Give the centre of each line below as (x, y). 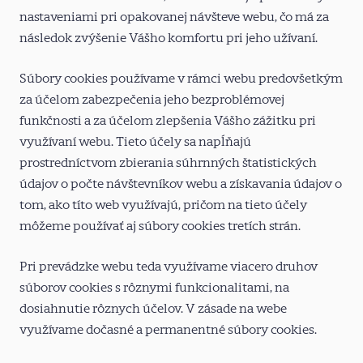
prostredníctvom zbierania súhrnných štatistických (168, 162)
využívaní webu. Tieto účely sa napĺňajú (135, 141)
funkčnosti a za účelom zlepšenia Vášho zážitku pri (168, 120)
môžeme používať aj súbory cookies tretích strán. (160, 226)
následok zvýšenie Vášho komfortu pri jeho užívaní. (169, 38)
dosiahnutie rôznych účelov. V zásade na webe (153, 308)
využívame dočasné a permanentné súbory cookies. (168, 329)
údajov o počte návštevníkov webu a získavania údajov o (181, 184)
